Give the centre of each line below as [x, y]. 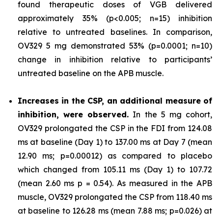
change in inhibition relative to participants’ [115, 59]
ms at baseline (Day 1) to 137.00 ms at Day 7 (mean [115, 142]
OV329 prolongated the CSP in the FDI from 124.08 [115, 128]
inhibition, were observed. [73, 114]
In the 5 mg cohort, [171, 114]
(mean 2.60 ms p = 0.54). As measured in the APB [115, 183]
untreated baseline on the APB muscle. [91, 73]
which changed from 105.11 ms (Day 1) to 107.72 [115, 169]
